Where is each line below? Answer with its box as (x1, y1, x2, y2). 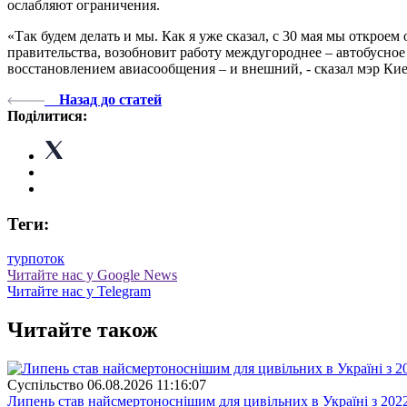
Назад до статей (59, 91, 162, 107)
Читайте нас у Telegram (7, 283, 151, 300)
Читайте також (7, 318, 157, 342)
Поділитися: (7, 107, 87, 124)
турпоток (7, 251, 65, 267)
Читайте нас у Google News (7, 267, 177, 283)
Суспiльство (7, 377, 84, 393)
